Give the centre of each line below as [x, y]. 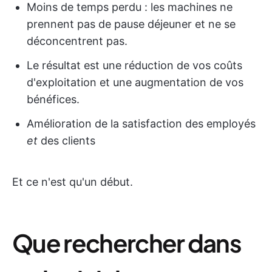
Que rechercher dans [127, 243]
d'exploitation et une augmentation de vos [135, 82]
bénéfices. [53, 99]
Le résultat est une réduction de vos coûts [134, 65]
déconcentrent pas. [77, 41]
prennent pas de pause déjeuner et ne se [131, 24]
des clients [66, 141]
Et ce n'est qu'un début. [73, 182]
